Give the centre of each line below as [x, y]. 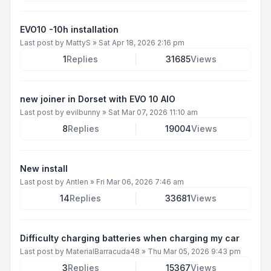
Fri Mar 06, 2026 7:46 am [140, 181]
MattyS [78, 42]
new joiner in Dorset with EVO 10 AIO [98, 99]
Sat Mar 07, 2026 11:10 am [153, 112]
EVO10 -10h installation [69, 29]
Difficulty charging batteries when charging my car [130, 238]
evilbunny [83, 112]
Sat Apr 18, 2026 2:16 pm [142, 42]
